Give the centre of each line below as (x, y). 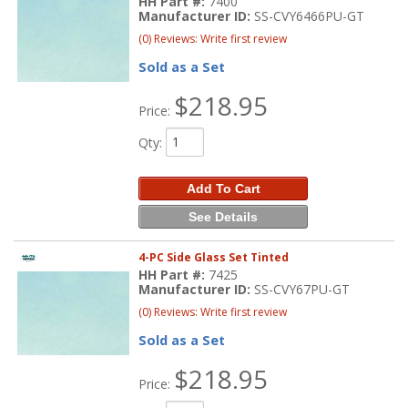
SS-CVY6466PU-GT (310, 15)
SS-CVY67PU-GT (302, 289)
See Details (224, 216)
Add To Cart (223, 188)
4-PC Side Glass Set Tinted (214, 257)
